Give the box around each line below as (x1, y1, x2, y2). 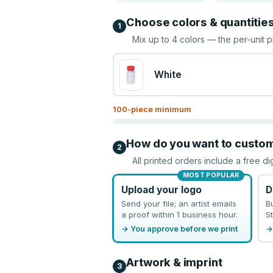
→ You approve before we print (121, 224, 238, 233)
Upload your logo (121, 183, 202, 196)
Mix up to (132, 34, 172, 44)
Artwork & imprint (126, 256, 222, 269)
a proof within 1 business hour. (121, 209, 238, 219)
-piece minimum (127, 104, 192, 114)
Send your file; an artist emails (121, 198, 236, 208)
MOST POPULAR (182, 171, 239, 179)
